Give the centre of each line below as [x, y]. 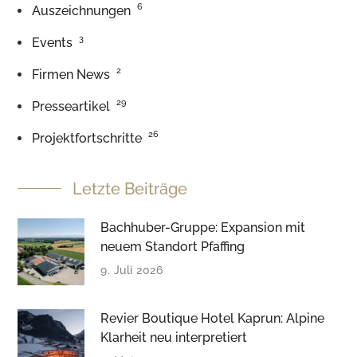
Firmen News [71, 74]
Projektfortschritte [87, 138]
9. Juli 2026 [132, 270]
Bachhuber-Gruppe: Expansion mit [203, 227]
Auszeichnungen [82, 10]
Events [53, 42]
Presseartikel [71, 106]
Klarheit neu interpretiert [174, 337]
